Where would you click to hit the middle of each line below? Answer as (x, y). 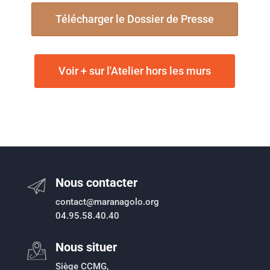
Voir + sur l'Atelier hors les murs (135, 71)
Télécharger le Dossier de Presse (135, 19)
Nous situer (86, 247)
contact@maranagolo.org (107, 202)
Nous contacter (96, 182)
